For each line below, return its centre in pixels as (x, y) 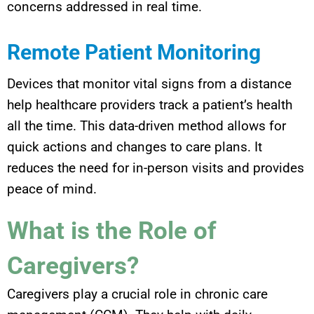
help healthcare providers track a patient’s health (150, 104)
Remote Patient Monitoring (134, 52)
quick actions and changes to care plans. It (135, 146)
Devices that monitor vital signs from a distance (149, 83)
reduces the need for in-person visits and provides (156, 168)
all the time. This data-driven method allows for (146, 125)
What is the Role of (112, 231)
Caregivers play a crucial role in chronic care (137, 294)
